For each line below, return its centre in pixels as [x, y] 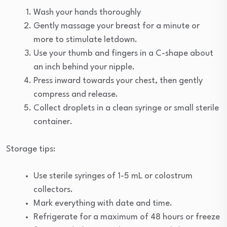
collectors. [53, 190]
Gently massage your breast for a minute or [117, 26]
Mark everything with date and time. [103, 204]
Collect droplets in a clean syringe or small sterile [126, 108]
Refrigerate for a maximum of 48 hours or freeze [127, 217]
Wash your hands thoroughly [87, 13]
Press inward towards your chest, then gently [118, 81]
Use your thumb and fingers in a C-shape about [123, 54]
